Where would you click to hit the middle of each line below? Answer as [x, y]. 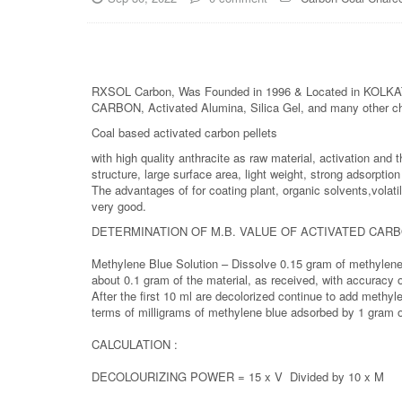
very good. [119, 205]
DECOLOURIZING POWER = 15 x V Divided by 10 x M [238, 376]
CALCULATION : [135, 344]
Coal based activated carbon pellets [184, 132]
